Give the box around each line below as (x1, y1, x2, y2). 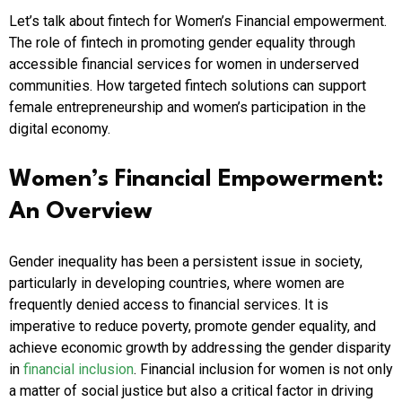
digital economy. (9, 120, 110, 138)
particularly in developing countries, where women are (9, 275, 345, 293)
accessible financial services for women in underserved (9, 56, 359, 74)
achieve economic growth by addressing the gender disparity (9, 339, 391, 357)
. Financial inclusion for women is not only (134, 361, 393, 379)
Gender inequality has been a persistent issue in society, (9, 253, 363, 271)
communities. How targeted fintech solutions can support (9, 77, 366, 95)
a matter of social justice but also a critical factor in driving (9, 382, 373, 400)
